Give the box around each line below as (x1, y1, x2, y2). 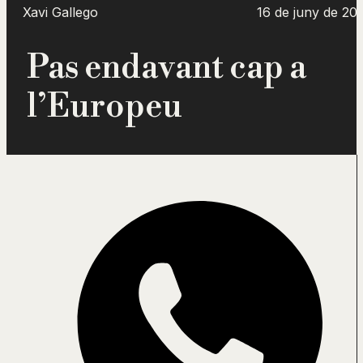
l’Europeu (27, 87, 182, 127)
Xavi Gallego (23, 4, 98, 20)
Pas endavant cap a (27, 48, 306, 88)
